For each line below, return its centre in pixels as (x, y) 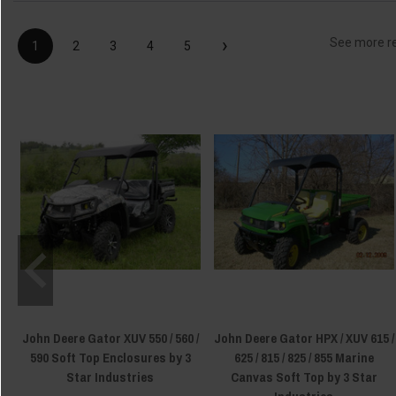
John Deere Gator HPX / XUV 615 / (304, 338)
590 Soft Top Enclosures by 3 (110, 357)
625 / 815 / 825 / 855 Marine (304, 357)
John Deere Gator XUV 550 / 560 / (110, 338)
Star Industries (110, 377)
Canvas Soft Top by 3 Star (304, 377)
